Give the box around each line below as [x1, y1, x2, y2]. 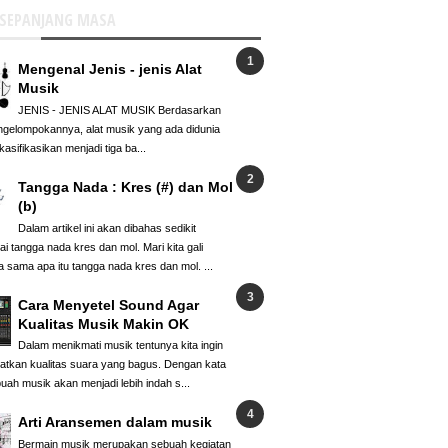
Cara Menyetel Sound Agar [17, 296, 199, 313]
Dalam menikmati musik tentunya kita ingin [17, 339, 223, 352]
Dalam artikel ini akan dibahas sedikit [17, 221, 196, 234]
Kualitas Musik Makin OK [17, 315, 189, 332]
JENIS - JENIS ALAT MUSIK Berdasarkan [17, 103, 221, 116]
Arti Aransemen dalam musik [17, 414, 212, 431]
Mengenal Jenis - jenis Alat [17, 60, 202, 77]
